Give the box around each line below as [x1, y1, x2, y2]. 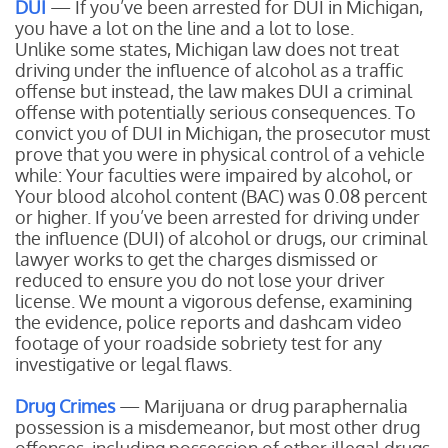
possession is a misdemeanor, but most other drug [15, 416, 420, 438]
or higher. [15, 206, 95, 228]
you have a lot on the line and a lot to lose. [15, 17, 358, 39]
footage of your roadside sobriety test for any [15, 332, 382, 354]
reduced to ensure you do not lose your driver [15, 269, 385, 291]
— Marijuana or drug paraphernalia [115, 395, 408, 417]
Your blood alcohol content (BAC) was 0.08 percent [15, 185, 427, 207]
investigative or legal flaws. [15, 353, 232, 375]
